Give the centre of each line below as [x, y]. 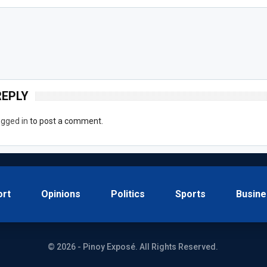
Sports [190, 194]
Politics [128, 194]
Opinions [61, 194]
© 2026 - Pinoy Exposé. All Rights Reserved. [133, 247]
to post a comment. [66, 121]
